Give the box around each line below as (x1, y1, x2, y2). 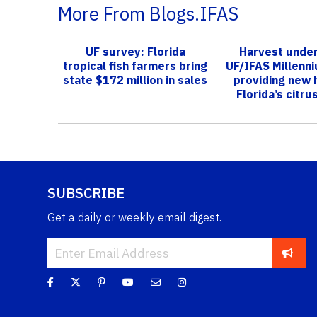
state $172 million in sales (63, 72, 208, 87)
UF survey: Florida (85, 44, 185, 59)
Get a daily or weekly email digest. (47, 209, 221, 224)
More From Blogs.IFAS (57, 1, 238, 25)
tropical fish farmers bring (63, 58, 208, 73)
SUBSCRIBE (47, 183, 125, 202)
